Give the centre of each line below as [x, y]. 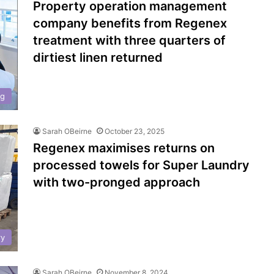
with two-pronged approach [117, 182]
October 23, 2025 [135, 131]
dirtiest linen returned [98, 58]
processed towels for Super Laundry [141, 165]
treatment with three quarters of [129, 41]
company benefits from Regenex [130, 24]
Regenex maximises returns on [124, 148]
